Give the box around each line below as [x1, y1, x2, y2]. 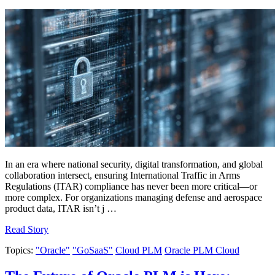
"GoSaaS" [72, 245, 113, 256]
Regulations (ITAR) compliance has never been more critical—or [5, 181, 257, 192]
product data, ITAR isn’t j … [5, 203, 117, 214]
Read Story [5, 224, 48, 235]
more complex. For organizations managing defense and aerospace [5, 192, 262, 203]
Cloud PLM [115, 245, 162, 256]
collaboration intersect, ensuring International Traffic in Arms [5, 170, 240, 181]
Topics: [5, 245, 33, 256]
